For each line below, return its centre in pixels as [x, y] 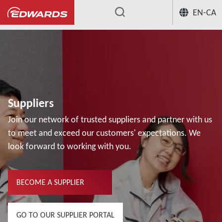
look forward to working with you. [70, 146]
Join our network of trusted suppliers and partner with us [110, 119]
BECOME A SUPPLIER [50, 182]
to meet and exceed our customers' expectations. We [104, 133]
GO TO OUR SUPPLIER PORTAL [65, 215]
